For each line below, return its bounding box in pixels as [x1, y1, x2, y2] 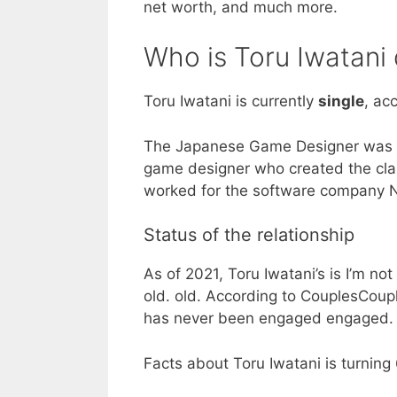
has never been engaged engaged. [144, 309, 393, 328]
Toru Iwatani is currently [144, 92, 318, 111]
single [318, 92, 364, 111]
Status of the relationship [144, 224, 354, 246]
